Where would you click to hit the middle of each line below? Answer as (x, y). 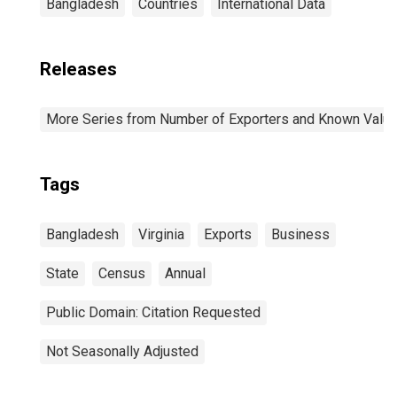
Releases (78, 69)
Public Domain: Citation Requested (153, 312)
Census (122, 273)
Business (300, 234)
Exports (228, 234)
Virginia (161, 234)
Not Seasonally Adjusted (122, 351)
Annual (185, 273)
